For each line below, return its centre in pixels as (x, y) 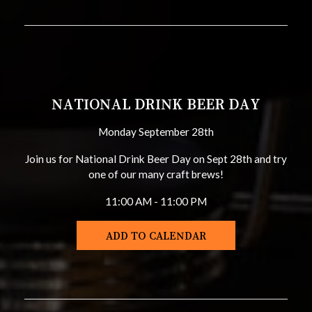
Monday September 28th (156, 132)
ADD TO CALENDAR (156, 235)
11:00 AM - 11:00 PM (156, 201)
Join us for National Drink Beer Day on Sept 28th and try (156, 159)
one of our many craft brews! (156, 174)
